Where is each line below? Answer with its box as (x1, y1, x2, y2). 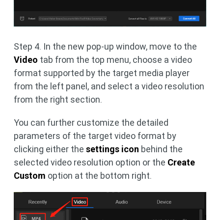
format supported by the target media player (14, 68, 190, 79)
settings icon (86, 144, 139, 155)
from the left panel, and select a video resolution (14, 81, 204, 92)
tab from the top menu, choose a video (38, 55, 192, 65)
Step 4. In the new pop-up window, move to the (14, 41, 197, 52)
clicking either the (14, 144, 86, 155)
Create (167, 157, 195, 168)
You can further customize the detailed (14, 117, 168, 128)
